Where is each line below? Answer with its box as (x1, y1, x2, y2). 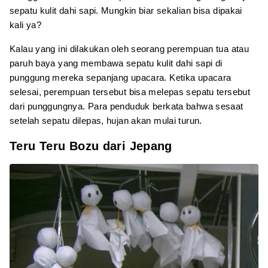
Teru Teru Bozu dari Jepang (10, 139, 172, 153)
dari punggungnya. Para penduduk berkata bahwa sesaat (10, 100, 243, 111)
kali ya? (10, 19, 41, 30)
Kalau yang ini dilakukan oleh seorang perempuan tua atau (10, 43, 249, 54)
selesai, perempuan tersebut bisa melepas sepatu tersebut (10, 86, 250, 97)
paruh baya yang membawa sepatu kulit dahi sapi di (10, 57, 223, 68)
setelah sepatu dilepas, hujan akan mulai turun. (10, 115, 202, 126)
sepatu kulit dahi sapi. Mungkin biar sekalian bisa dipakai (10, 5, 242, 16)
